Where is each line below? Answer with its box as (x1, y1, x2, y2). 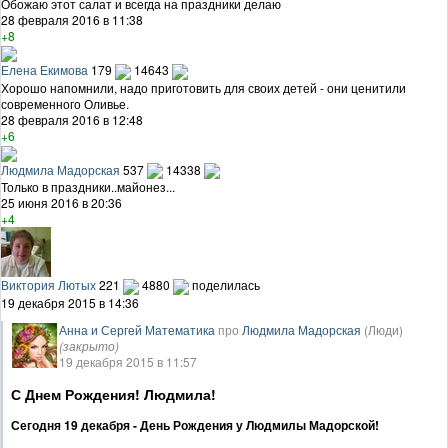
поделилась (192, 276, 260, 294)
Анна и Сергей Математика (59, 321, 215, 339)
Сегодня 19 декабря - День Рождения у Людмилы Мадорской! (11, 416, 379, 435)
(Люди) (364, 321, 403, 339)
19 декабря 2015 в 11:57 (59, 353, 197, 371)
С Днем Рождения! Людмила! (11, 384, 216, 405)
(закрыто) (59, 337, 119, 355)
